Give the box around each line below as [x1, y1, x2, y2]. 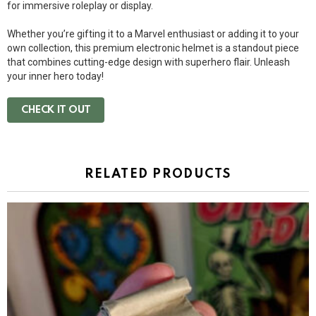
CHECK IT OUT [21, 105, 91, 115]
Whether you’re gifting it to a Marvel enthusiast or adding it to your [7, 28, 299, 39]
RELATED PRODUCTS [85, 168, 231, 181]
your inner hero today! [7, 71, 104, 82]
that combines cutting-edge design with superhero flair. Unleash [7, 56, 290, 68]
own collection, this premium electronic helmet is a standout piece [7, 42, 299, 54]
